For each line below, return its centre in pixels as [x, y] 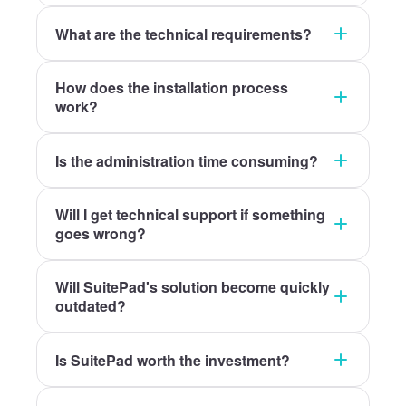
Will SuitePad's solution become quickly [193, 287]
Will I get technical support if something [190, 214]
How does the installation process [172, 87]
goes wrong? [101, 233]
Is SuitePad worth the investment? [173, 360]
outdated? [91, 306]
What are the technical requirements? [184, 34]
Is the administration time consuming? [187, 160]
